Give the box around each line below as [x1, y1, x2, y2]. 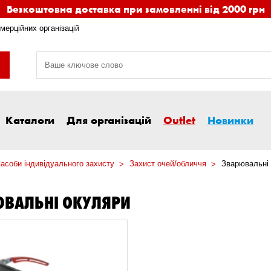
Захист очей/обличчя [129, 159, 206, 169]
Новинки [207, 113, 253, 127]
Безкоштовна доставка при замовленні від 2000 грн [6, 2, 265, 15]
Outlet [163, 113, 195, 127]
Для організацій [67, 113, 151, 127]
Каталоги [5, 113, 54, 127]
